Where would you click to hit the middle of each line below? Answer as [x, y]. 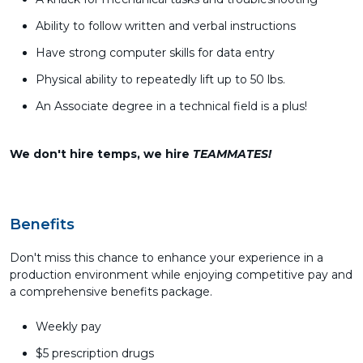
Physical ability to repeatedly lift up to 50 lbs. [160, 79]
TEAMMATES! [234, 154]
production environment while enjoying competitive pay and [181, 275]
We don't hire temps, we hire [101, 154]
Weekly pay [68, 327]
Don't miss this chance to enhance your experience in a [167, 258]
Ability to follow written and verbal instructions [166, 26]
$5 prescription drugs [95, 353]
